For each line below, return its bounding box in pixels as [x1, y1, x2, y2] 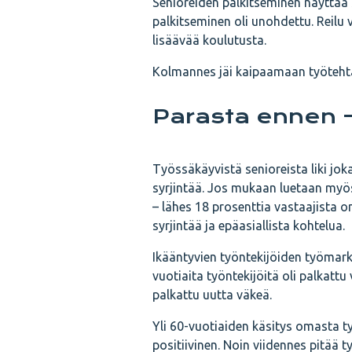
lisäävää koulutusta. [152, 33, 266, 47]
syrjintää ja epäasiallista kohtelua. [152, 218, 345, 233]
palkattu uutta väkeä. [152, 288, 272, 302]
